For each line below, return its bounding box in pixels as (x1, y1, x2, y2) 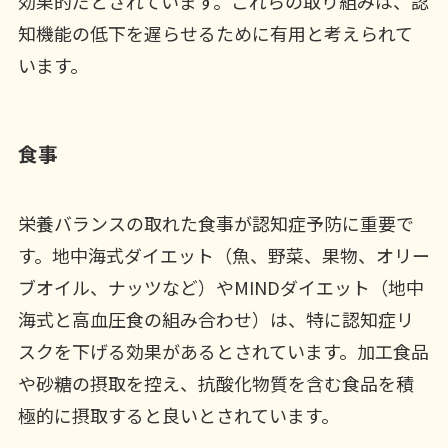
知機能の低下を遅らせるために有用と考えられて (17, 20, 413, 47)
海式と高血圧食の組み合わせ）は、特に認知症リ (17, 305, 414, 332)
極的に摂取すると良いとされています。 (17, 401, 339, 428)
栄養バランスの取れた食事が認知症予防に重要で (17, 209, 414, 236)
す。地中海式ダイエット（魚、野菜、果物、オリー (17, 241, 430, 268)
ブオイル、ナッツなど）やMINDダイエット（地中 (17, 273, 424, 300)
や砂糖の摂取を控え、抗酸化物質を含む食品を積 (17, 369, 414, 396)
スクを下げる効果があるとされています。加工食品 (17, 337, 429, 364)
